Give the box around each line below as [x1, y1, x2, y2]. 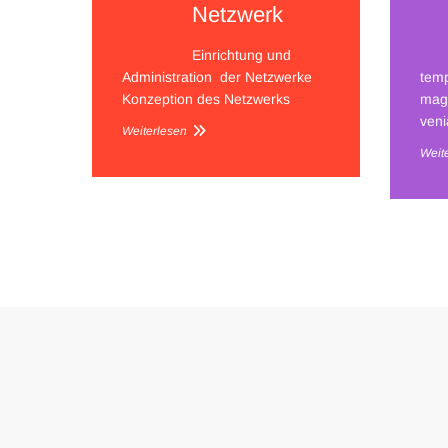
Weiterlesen [122, 124, 187, 138]
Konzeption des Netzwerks [122, 91, 290, 107]
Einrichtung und [192, 47, 291, 63]
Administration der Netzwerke [122, 69, 312, 85]
